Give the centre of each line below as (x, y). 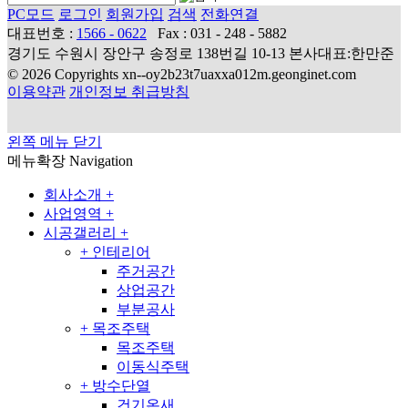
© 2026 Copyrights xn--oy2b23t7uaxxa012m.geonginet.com (182, 74)
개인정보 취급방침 (129, 91)
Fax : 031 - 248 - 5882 (222, 33)
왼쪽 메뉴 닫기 (55, 141)
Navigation (101, 160)
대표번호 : (42, 33)
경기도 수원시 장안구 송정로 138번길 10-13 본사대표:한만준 (201, 53)
